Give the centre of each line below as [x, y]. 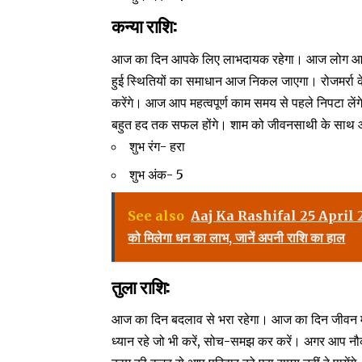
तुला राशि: [143, 286]
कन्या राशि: [146, 25]
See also [156, 215]
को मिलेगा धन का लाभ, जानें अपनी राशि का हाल [237, 237]
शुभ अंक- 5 [157, 174]
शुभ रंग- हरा [158, 146]
